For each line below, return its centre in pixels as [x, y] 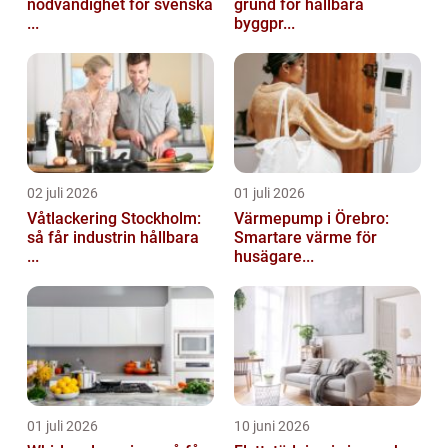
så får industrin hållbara [113, 238]
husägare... [274, 257]
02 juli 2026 [62, 193]
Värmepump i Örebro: [311, 219]
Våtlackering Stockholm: [114, 219]
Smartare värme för [305, 238]
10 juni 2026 [272, 426]
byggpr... [264, 24]
